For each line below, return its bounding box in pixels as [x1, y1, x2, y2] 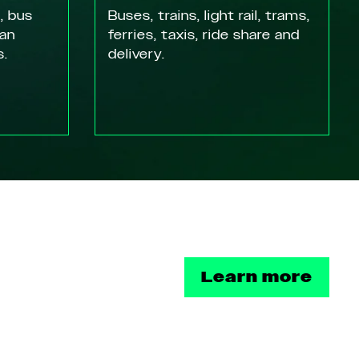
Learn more [201, 267, 313, 287]
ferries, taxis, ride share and [107, 26, 300, 44]
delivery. [107, 46, 165, 63]
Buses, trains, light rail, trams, [107, 7, 310, 25]
